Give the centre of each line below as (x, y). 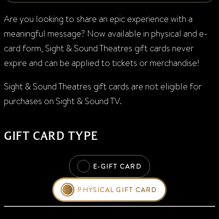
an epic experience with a (145, 19)
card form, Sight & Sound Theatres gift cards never (99, 48)
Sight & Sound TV (87, 101)
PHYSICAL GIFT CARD (117, 190)
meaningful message (43, 33)
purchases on (29, 101)
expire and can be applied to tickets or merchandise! (102, 63)
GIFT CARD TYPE (51, 136)
